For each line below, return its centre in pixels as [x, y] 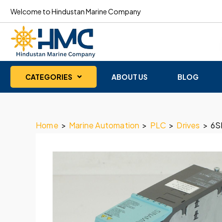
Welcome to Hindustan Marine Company [76, 11]
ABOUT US [130, 77]
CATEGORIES [49, 77]
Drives [188, 125]
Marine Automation [104, 125]
